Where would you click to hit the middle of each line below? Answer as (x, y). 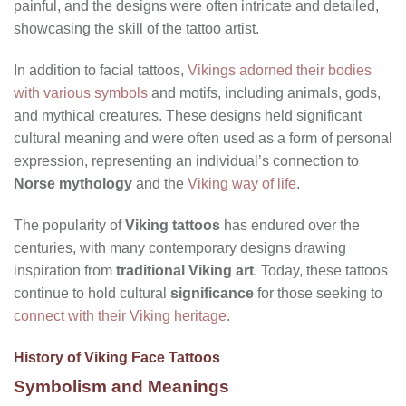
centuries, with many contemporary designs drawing (180, 247)
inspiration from (65, 270)
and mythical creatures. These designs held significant (188, 115)
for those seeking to (318, 293)
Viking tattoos (173, 225)
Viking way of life (242, 183)
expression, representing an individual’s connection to (186, 160)
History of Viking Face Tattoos (117, 357)
